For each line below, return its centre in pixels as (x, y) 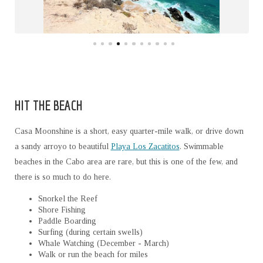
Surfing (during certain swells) (90, 232)
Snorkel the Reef (68, 199)
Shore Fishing (63, 210)
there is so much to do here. (63, 177)
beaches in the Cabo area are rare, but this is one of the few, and (126, 162)
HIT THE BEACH (48, 105)
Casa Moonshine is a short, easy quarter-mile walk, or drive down (129, 131)
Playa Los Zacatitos (145, 147)
